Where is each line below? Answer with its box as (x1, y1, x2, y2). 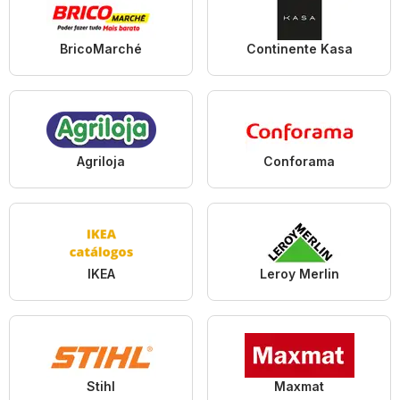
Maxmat (274, 378, 324, 394)
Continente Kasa (246, 40, 353, 56)
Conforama (263, 153, 335, 169)
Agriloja (77, 153, 125, 169)
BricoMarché (60, 40, 142, 56)
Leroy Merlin (259, 265, 339, 281)
